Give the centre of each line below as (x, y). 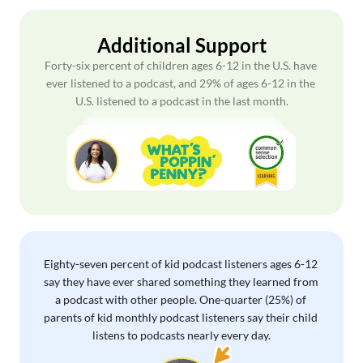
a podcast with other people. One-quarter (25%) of (180, 299)
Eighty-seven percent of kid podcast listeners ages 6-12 (181, 264)
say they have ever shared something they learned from (181, 282)
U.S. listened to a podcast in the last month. (181, 101)
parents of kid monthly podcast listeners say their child (181, 317)
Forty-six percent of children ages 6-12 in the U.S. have (180, 65)
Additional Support (181, 45)
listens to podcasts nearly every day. (181, 335)
